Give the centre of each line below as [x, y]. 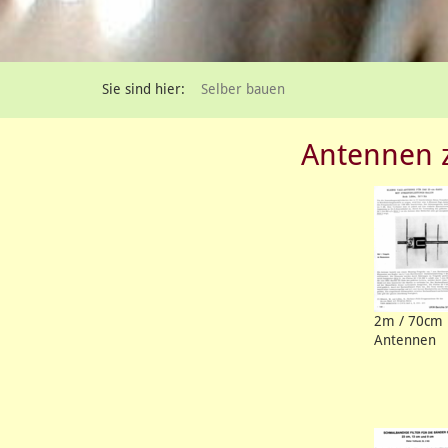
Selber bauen [243, 89]
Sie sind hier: [143, 89]
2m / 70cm [408, 320]
